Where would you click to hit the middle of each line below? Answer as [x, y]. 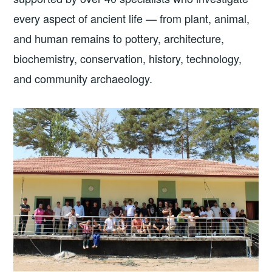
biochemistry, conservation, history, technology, [128, 58]
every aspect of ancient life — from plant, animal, [132, 18]
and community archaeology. [83, 78]
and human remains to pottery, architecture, [119, 38]
